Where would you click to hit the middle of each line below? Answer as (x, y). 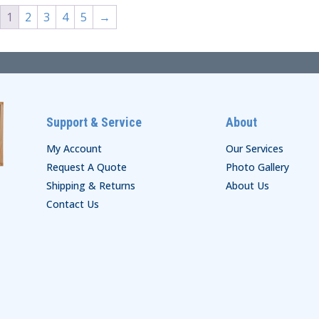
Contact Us (72, 204)
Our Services (254, 148)
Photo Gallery (257, 167)
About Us (247, 185)
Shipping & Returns (90, 185)
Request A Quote (86, 167)
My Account (74, 148)
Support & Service (94, 122)
